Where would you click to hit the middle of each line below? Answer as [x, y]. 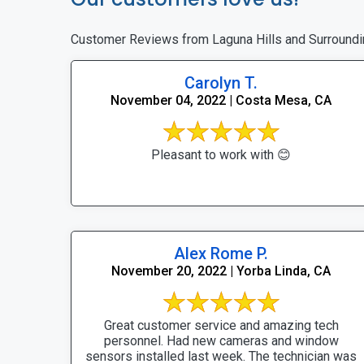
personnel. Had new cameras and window [221, 340]
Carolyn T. [221, 82]
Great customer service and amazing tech [221, 325]
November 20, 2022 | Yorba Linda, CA [221, 271]
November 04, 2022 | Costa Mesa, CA [221, 100]
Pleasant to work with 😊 [221, 154]
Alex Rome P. [221, 253]
